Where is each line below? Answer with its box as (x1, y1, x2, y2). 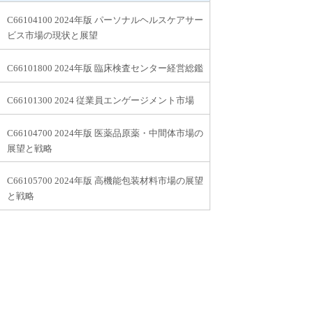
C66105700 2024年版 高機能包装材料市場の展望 (7, 175, 204, 187)
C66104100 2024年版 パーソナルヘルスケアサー (7, 15, 204, 26)
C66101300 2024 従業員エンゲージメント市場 (7, 95, 195, 106)
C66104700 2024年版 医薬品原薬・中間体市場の (7, 127, 204, 138)
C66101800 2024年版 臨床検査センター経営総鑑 (7, 62, 204, 73)
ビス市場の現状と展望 (7, 30, 99, 41)
